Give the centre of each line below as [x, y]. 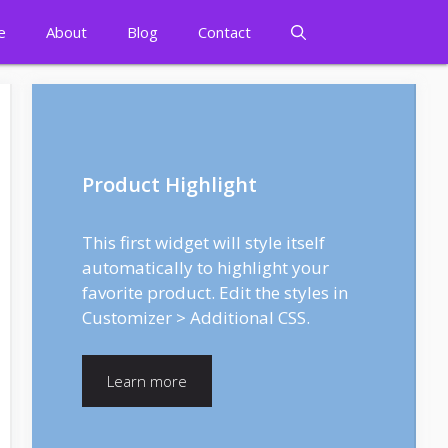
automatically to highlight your [205, 267]
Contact [224, 32]
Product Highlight [169, 184]
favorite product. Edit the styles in [215, 292]
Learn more [147, 381]
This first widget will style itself [203, 242]
